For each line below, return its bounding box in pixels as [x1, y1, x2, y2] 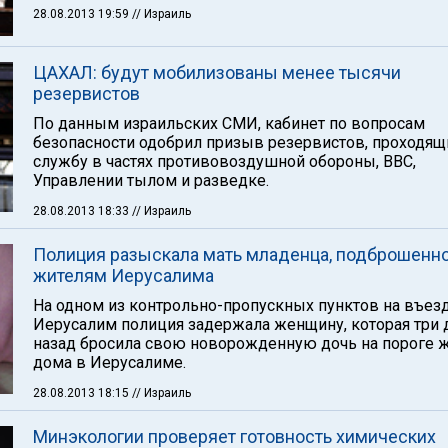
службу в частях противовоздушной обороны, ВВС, [33, 152, 416, 171]
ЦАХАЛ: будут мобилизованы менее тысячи [33, 62, 401, 83]
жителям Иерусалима [33, 265, 214, 286]
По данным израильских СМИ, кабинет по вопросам [33, 114, 425, 133]
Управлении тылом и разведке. [33, 171, 269, 190]
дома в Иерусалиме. [33, 353, 186, 372]
